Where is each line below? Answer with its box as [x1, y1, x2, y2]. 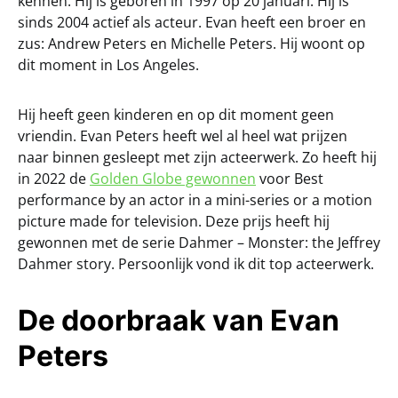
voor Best [256, 168, 323, 188]
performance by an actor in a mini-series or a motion [18, 189, 372, 210]
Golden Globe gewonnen [90, 168, 256, 188]
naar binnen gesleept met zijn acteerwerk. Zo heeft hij [18, 147, 377, 167]
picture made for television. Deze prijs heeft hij [18, 211, 330, 231]
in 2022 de [18, 168, 90, 188]
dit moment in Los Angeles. [18, 54, 199, 75]
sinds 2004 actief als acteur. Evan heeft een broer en [18, 12, 366, 32]
